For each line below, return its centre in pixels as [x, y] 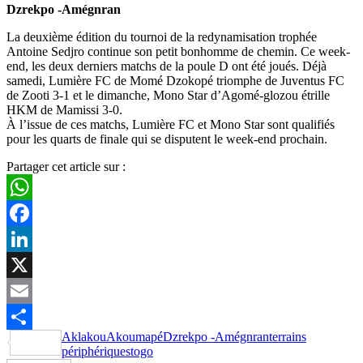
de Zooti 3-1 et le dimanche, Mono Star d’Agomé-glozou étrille [168, 95]
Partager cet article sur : [66, 166]
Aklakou [84, 336]
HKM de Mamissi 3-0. [64, 109]
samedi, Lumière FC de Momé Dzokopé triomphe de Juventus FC [175, 80]
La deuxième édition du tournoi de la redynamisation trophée [162, 36]
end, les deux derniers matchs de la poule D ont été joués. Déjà [167, 66]
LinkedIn [30, 264]
